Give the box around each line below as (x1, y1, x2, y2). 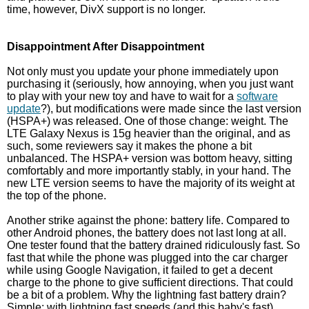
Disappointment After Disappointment (7, 41, 204, 52)
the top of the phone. (7, 190, 106, 201)
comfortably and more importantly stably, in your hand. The (7, 165, 291, 177)
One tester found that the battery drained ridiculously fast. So (7, 239, 300, 251)
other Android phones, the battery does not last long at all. (7, 227, 286, 239)
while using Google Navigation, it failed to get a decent (7, 264, 272, 276)
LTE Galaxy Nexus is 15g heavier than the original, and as (7, 128, 290, 139)
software (237, 90, 278, 102)
